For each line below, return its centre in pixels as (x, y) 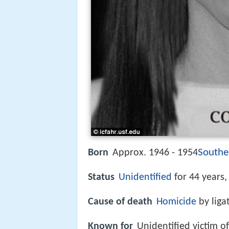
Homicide (176, 202)
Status (101, 178)
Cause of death (120, 202)
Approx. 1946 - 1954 (155, 153)
